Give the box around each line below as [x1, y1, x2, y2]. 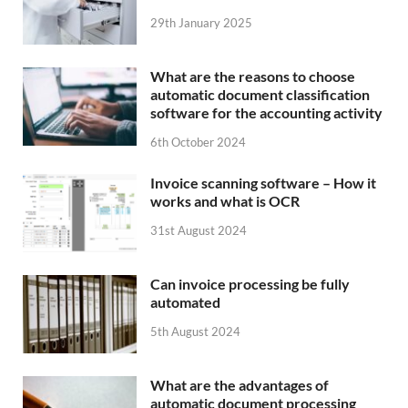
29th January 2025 [150, 15, 252, 30]
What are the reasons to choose [150, 67, 355, 86]
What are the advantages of [150, 376, 329, 394]
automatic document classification [150, 86, 370, 104]
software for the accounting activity [150, 104, 382, 122]
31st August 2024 [150, 222, 247, 238]
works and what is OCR [150, 192, 300, 210]
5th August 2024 [150, 323, 240, 339]
